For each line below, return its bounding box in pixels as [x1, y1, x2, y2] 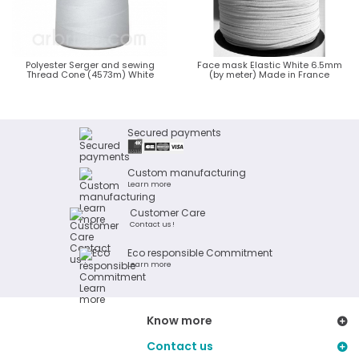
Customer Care [130, 206, 205, 220]
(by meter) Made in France [209, 68, 329, 81]
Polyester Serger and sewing [25, 58, 155, 71]
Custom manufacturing [127, 166, 246, 179]
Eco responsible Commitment [127, 246, 272, 260]
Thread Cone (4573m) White [26, 68, 154, 81]
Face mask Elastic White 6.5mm [196, 58, 342, 71]
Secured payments [127, 126, 221, 139]
